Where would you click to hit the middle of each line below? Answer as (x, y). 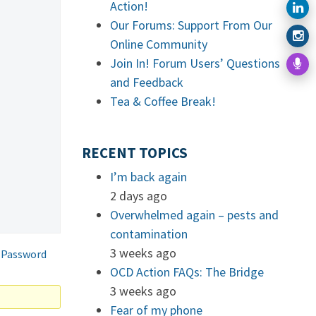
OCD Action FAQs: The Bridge (187, 272)
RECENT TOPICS (135, 153)
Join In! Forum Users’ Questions (195, 63)
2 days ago (139, 196)
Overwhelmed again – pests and (194, 215)
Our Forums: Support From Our (191, 25)
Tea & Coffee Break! (163, 101)
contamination (149, 234)
